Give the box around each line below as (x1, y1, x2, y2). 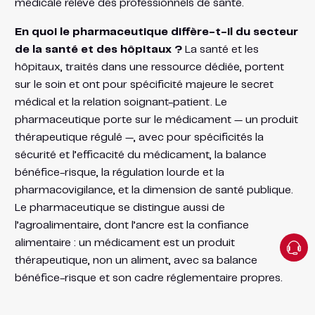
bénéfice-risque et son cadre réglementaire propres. (14, 272, 283, 283)
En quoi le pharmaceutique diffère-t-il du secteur (14, 26, 298, 37)
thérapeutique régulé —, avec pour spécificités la (14, 131, 264, 143)
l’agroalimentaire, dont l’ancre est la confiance (14, 219, 249, 231)
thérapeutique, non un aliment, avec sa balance (14, 255, 257, 266)
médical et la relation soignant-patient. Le (14, 96, 227, 108)
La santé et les (181, 44, 259, 55)
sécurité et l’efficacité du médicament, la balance (14, 149, 266, 160)
